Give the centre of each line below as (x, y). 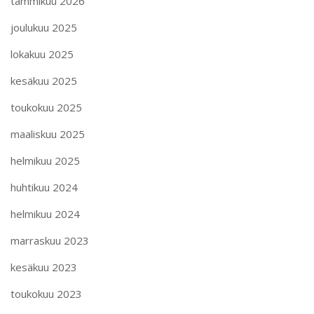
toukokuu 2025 (46, 107)
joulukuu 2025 (44, 27)
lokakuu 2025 (42, 54)
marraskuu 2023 (50, 240)
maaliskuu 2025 (48, 134)
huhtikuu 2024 (44, 187)
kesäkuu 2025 (44, 80)
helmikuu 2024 (45, 213)
